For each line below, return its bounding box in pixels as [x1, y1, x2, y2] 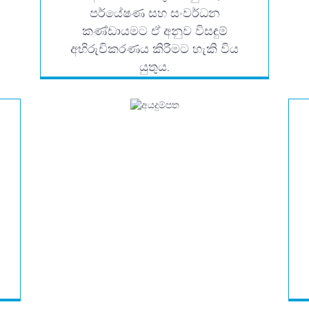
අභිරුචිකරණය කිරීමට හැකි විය [70, 41, 239, 58]
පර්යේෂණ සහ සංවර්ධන [89, 6, 220, 22]
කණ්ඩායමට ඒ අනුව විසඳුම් [81, 23, 228, 40]
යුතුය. [139, 59, 170, 76]
